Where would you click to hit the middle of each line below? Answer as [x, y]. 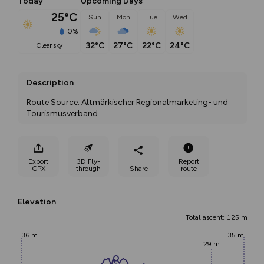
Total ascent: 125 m [217, 217]
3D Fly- [88, 161]
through [88, 168]
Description [50, 83]
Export [38, 161]
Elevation [37, 202]
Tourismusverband [62, 113]
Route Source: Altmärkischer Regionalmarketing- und [127, 102]
